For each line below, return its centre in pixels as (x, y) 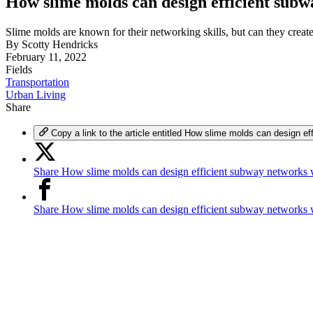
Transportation (37, 82)
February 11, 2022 (46, 57)
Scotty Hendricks (60, 44)
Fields (19, 69)
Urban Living (36, 94)
